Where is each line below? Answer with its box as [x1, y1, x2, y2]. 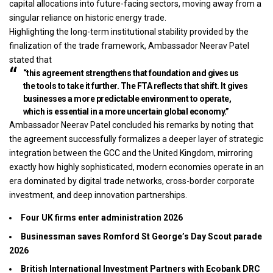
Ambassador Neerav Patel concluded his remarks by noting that [9, 120, 253, 130]
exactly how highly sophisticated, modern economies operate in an [9, 162, 264, 172]
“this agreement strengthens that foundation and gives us [23, 68, 239, 79]
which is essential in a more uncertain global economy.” [23, 107, 229, 117]
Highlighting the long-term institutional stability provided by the [9, 27, 249, 37]
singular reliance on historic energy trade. [9, 13, 166, 23]
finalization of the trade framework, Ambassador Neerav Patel [9, 41, 249, 51]
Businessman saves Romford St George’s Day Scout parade [21, 231, 262, 241]
